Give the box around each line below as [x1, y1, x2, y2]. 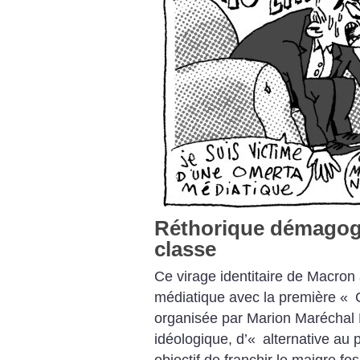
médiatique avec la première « [154, 289, 348, 306]
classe [154, 237, 216, 262]
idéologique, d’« [154, 331, 256, 348]
